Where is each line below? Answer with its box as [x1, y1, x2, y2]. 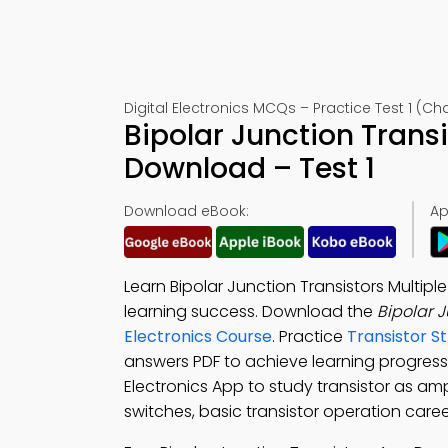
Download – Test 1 [124, 149, 375, 188]
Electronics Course [124, 325, 272, 348]
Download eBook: [124, 201, 249, 221]
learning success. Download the [124, 300, 377, 323]
